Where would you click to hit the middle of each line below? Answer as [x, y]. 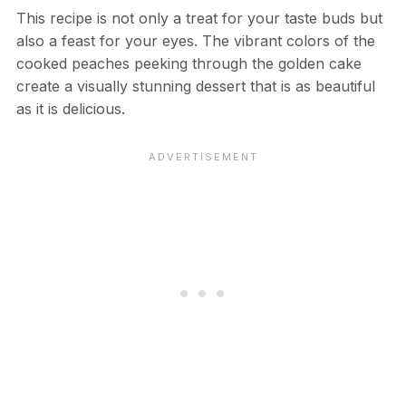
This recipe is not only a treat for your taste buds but [199, 18]
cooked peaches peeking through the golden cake [188, 63]
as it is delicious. [70, 108]
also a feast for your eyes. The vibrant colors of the [195, 40]
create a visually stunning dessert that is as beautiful [195, 86]
